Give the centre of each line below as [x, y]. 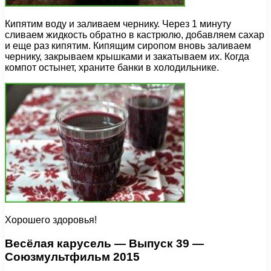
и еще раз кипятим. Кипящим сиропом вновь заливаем [128, 46]
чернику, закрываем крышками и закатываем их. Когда [127, 57]
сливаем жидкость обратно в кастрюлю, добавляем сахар [135, 35]
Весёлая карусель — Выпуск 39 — [104, 243]
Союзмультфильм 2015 [72, 256]
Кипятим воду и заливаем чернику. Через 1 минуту [118, 24]
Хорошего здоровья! [51, 220]
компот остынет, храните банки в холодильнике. [112, 68]
